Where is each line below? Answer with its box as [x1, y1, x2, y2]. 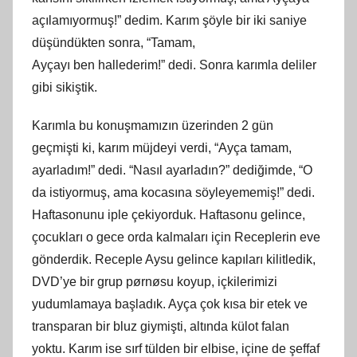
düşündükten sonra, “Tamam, [32, 35, 195, 49]
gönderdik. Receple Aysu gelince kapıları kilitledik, [32, 252, 316, 266]
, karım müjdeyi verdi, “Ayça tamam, [92, 140, 292, 155]
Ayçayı [32, 57, 73, 72]
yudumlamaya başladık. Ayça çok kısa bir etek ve [32, 296, 308, 311]
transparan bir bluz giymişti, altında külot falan [32, 319, 289, 333]
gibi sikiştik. [32, 80, 97, 94]
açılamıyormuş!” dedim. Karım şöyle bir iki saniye [32, 13, 307, 27]
